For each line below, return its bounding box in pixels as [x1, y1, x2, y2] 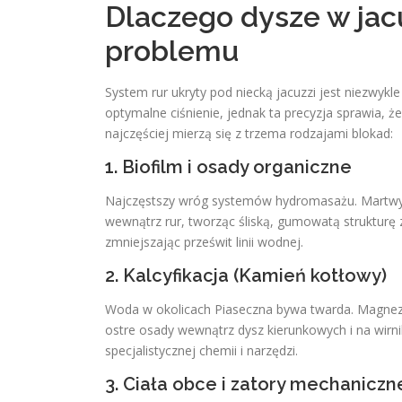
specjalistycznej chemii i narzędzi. [105, 342, 298, 359]
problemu [105, 34, 239, 67]
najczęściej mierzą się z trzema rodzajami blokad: [105, 125, 393, 142]
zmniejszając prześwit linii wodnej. [105, 233, 303, 250]
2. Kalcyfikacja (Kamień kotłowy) [105, 265, 387, 286]
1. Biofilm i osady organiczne [105, 156, 352, 178]
